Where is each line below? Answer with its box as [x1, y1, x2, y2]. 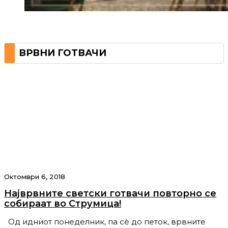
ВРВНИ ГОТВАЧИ [19, 47, 106, 59]
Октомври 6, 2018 [4, 173, 65, 181]
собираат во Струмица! [4, 198, 121, 210]
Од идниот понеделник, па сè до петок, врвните [4, 217, 206, 227]
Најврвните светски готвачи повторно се [4, 188, 216, 199]
